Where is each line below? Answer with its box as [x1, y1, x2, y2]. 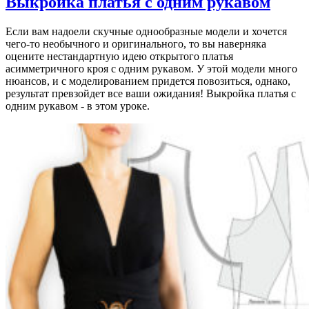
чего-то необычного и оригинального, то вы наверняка [6, 37, 266, 50]
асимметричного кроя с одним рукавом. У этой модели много [6, 62, 297, 74]
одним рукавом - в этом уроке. [6, 99, 150, 112]
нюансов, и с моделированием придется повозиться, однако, [6, 74, 290, 87]
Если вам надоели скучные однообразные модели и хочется [6, 25, 287, 37]
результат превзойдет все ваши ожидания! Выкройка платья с [6, 87, 296, 99]
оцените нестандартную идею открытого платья [6, 50, 233, 62]
